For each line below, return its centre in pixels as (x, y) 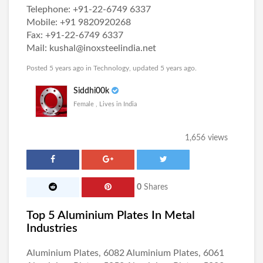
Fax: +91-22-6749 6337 (75, 35)
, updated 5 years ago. (163, 68)
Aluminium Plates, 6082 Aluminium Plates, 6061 (125, 253)
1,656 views (206, 138)
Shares (155, 187)
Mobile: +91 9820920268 (79, 22)
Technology (111, 68)
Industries (52, 228)
